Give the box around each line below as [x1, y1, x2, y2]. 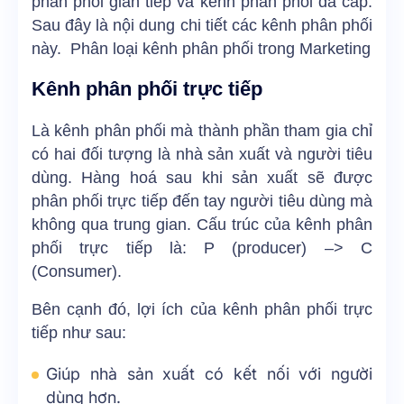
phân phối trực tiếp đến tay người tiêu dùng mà [32, 192, 372, 211]
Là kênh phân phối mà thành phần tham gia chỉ [32, 122, 372, 141]
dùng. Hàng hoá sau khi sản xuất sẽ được [32, 169, 372, 188]
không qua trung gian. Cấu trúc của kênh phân [32, 216, 372, 234]
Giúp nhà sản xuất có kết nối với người [46, 364, 372, 384]
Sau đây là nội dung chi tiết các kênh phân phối [32, 15, 372, 34]
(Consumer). [32, 262, 122, 281]
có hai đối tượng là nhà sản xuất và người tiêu [32, 145, 372, 164]
